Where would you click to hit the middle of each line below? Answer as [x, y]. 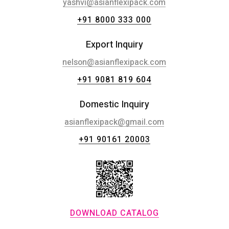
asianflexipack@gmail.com [114, 122]
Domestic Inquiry [114, 105]
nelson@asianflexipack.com [114, 63]
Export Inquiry [114, 45]
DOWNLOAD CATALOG [114, 213]
